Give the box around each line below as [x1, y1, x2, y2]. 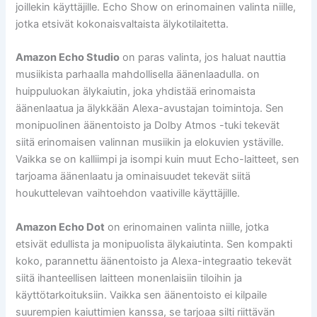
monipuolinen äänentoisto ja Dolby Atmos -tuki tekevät [16, 119, 280, 132]
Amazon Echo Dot [16, 220, 105, 234]
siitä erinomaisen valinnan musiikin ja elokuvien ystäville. [16, 136, 284, 149]
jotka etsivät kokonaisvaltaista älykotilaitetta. [16, 18, 229, 30]
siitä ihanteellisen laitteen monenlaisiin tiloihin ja [16, 271, 243, 284]
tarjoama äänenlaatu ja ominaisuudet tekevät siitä [16, 170, 251, 183]
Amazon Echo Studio [16, 51, 120, 64]
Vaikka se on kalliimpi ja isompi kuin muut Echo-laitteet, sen [16, 153, 300, 166]
